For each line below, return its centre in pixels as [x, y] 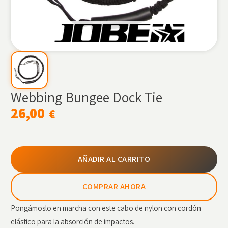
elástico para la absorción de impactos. [73, 221]
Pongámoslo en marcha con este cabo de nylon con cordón [106, 208]
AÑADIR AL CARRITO [114, 159]
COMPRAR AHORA [114, 186]
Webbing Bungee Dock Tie [87, 97]
